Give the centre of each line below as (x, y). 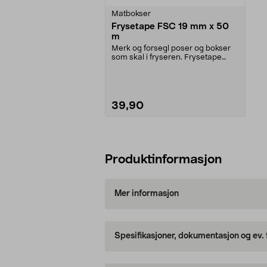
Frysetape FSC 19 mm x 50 (170, 26)
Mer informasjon (146, 194)
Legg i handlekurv (175, 143)
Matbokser (131, 14)
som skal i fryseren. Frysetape (167, 57)
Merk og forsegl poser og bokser (171, 48)
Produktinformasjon (163, 159)
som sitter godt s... (145, 66)
